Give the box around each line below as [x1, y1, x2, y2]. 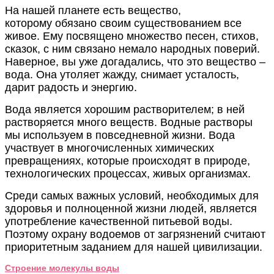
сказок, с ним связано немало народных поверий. [5, 43, 260, 56]
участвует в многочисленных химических [5, 142, 214, 155]
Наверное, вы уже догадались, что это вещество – [5, 56, 265, 68]
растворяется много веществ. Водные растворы [5, 116, 253, 129]
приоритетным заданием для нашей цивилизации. [5, 241, 262, 254]
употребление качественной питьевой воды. [5, 215, 232, 228]
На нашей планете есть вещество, [5, 4, 181, 17]
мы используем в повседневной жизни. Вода [5, 129, 235, 142]
